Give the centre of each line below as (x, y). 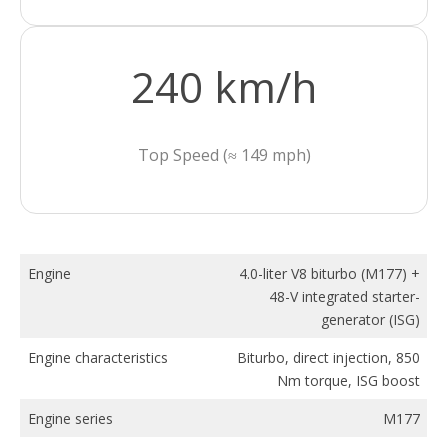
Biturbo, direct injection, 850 (328, 357)
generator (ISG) (370, 319)
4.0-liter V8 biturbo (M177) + (329, 273)
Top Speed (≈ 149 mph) (224, 154)
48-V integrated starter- (344, 296)
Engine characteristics (98, 357)
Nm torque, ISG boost (348, 380)
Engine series (70, 418)
